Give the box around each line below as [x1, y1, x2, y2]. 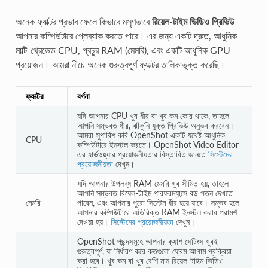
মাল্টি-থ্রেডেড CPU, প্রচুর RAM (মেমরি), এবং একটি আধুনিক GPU [15, 44, 230, 56]
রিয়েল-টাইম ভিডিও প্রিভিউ [151, 15, 234, 27]
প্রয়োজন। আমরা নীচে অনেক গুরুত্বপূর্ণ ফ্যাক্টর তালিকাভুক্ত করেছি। [15, 58, 226, 70]
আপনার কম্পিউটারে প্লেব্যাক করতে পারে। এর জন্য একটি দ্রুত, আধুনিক [15, 29, 237, 41]
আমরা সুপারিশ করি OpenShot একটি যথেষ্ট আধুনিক [77, 129, 225, 140]
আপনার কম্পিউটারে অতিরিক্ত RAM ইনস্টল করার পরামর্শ [77, 206, 237, 217]
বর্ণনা [77, 90, 90, 101]
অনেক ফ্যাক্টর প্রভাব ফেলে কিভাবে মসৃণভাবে [15, 15, 152, 27]
